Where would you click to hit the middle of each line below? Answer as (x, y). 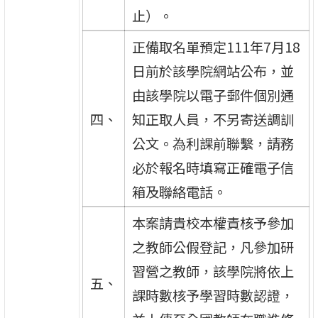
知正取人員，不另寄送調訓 (213, 119)
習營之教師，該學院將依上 (213, 271)
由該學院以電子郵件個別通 (213, 95)
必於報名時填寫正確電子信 (213, 167)
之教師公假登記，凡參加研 (213, 247)
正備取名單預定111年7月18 (216, 46)
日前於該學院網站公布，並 (213, 71)
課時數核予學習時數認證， (213, 295)
